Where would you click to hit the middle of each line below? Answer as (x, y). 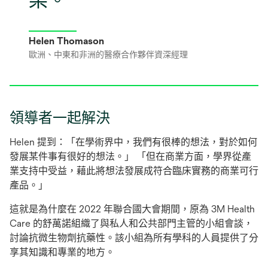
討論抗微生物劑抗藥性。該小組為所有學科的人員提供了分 (134, 237)
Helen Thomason (66, 41)
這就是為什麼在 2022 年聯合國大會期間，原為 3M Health (132, 209)
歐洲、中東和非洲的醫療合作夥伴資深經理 (108, 54)
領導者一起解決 (60, 117)
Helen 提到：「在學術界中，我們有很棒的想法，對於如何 (133, 142)
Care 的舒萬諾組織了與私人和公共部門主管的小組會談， (131, 223)
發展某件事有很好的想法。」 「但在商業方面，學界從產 (130, 156)
